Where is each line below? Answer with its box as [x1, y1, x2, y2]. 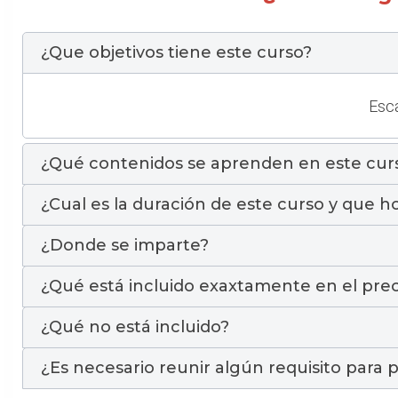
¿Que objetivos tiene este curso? [41, 43, 312, 62]
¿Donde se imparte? [41, 235, 209, 255]
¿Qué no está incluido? [41, 316, 229, 337]
